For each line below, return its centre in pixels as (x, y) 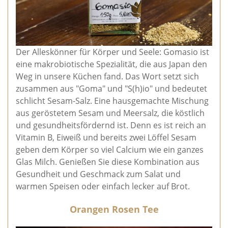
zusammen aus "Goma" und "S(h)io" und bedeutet (111, 88)
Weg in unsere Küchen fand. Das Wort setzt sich (107, 76)
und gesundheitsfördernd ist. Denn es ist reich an (111, 125)
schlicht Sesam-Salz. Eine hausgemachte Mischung (112, 101)
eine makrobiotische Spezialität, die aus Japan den (111, 64)
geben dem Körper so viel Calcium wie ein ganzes (110, 149)
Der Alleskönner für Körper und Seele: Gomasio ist (112, 52)
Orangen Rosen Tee (114, 209)
